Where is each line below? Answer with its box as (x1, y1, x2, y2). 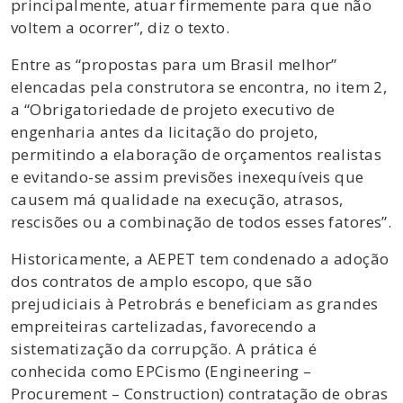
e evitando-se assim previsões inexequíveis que (11, 166, 364, 187)
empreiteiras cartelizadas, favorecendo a (11, 315, 317, 336)
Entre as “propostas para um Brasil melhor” (11, 53, 337, 75)
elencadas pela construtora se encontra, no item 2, (11, 76, 388, 97)
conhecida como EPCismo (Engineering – (11, 360, 312, 381)
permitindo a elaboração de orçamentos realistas (11, 143, 381, 165)
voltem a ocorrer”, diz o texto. (11, 16, 230, 38)
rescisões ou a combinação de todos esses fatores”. (11, 210, 392, 232)
